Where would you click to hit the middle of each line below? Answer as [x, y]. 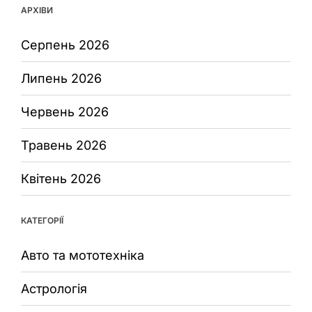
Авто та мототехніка [83, 256]
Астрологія [54, 289]
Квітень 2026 [61, 179]
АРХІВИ [37, 10]
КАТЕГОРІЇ [42, 221]
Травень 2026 [64, 146]
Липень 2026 [61, 79]
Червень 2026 [65, 112]
